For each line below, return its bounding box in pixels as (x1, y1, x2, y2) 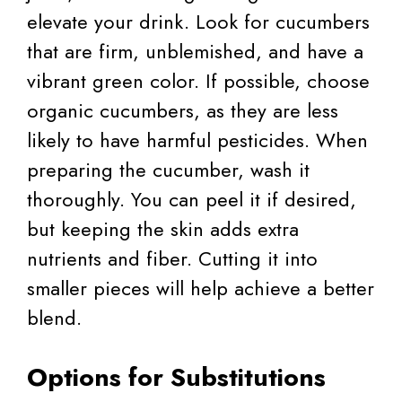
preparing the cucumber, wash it (27, 155, 310, 185)
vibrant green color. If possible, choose (27, 66, 370, 96)
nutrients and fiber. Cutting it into (27, 244, 318, 274)
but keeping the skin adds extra (27, 214, 299, 244)
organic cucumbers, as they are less (27, 96, 338, 126)
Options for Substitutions (27, 359, 326, 397)
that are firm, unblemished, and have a (27, 37, 363, 66)
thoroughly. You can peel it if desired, (27, 185, 356, 214)
